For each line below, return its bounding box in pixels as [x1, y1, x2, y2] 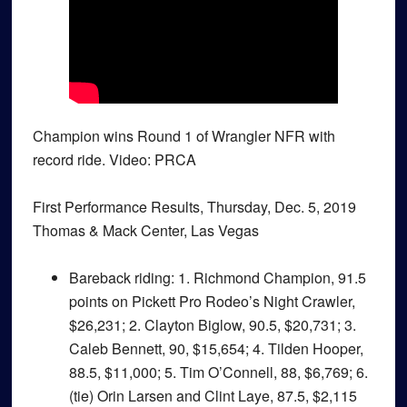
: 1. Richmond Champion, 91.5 [170, 267, 366, 288]
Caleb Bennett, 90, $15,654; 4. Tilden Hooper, [68, 338, 363, 359]
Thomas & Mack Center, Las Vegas [32, 220, 259, 241]
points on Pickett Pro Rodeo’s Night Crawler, [68, 291, 355, 312]
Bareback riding [68, 267, 171, 288]
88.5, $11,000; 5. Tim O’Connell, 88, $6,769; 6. [68, 362, 368, 382]
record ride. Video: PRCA [32, 149, 196, 170]
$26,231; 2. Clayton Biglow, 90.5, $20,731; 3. [68, 314, 356, 335]
